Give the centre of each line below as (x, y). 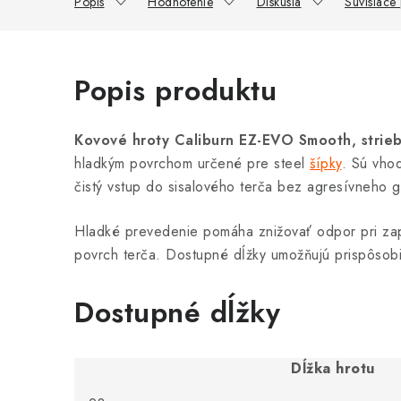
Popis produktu (175, 90)
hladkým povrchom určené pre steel (192, 163)
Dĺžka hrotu (333, 368)
